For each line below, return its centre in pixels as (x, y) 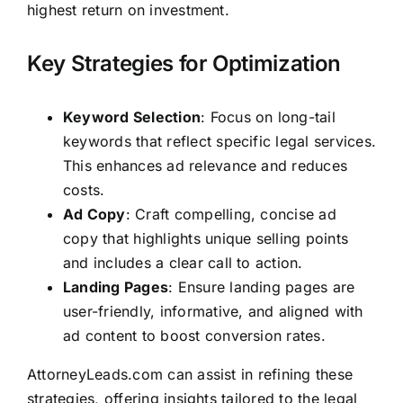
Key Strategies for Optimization (184, 64)
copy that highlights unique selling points (206, 239)
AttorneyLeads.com (95, 375)
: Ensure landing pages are (262, 287)
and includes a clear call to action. (183, 263)
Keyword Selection (132, 117)
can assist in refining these (258, 375)
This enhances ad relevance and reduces (205, 166)
